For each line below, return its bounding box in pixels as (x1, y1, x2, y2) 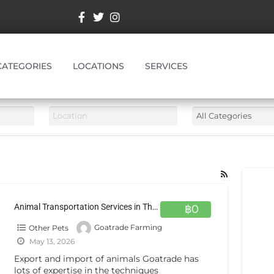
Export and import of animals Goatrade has (13, 254, 199, 264)
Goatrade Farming (94, 223, 162, 232)
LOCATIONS (73, 60, 125, 72)
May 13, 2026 (27, 237, 75, 246)
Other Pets (28, 223, 68, 232)
